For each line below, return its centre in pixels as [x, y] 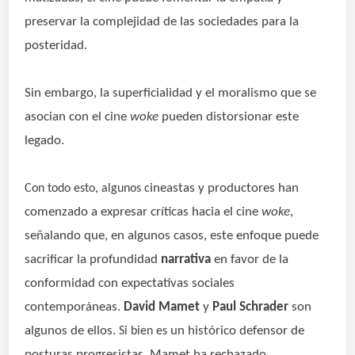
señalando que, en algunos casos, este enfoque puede [172, 236]
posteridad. [58, 46]
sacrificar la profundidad [93, 260]
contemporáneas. [74, 307]
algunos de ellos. [72, 331]
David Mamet [162, 307]
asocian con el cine [78, 117]
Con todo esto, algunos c [88, 189]
